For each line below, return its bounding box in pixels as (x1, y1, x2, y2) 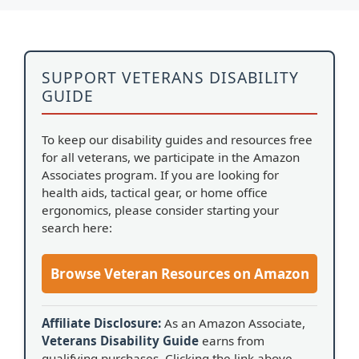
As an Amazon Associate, (161, 315, 305, 332)
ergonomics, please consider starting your (42, 201, 279, 218)
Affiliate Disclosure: (42, 315, 161, 332)
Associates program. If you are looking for (42, 166, 279, 183)
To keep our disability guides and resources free (42, 131, 313, 147)
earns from (199, 333, 264, 349)
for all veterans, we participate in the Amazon (42, 148, 300, 165)
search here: (42, 219, 112, 236)
